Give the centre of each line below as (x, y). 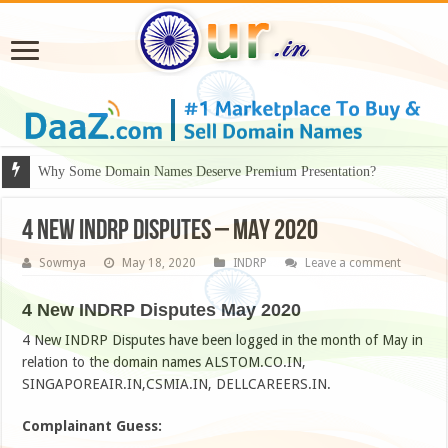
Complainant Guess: (92, 426)
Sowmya (63, 263)
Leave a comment (353, 263)
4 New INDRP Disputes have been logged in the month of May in (223, 340)
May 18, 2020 (159, 263)
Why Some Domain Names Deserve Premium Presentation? (207, 172)
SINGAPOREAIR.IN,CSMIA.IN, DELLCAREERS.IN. (177, 384)
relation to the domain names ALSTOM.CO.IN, (164, 362)
